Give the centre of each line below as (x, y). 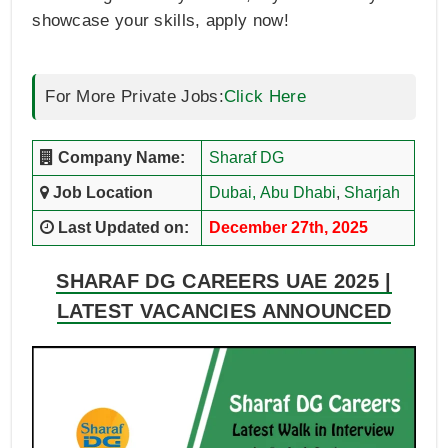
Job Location (100, 193)
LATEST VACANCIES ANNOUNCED (224, 311)
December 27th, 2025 (288, 228)
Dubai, (232, 193)
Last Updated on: (121, 228)
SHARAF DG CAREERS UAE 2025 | (224, 281)
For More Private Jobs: (134, 97)
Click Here (264, 97)
